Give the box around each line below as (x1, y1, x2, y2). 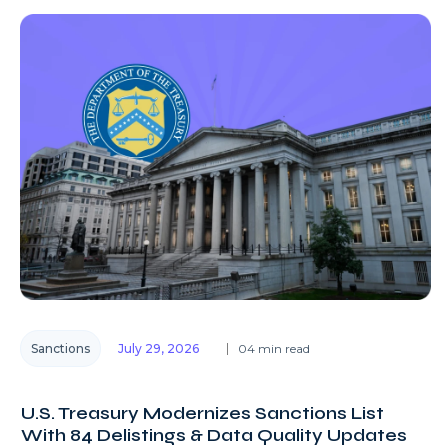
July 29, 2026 (118, 341, 199, 357)
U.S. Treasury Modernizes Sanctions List (21, 402, 384, 425)
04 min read (238, 341, 310, 357)
